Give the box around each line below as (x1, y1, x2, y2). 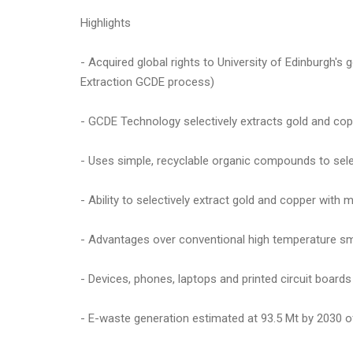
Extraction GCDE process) (80, 74, 214, 89)
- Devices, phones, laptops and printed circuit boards (80, 271, 351, 286)
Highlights (80, 15, 131, 30)
